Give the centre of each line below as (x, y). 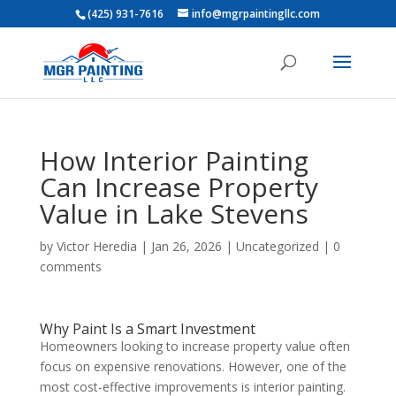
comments (70, 267)
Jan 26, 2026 (186, 246)
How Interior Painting (174, 160)
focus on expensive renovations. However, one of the (193, 366)
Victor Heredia (96, 246)
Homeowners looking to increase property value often (194, 346)
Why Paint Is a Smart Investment (147, 329)
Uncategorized (277, 246)
